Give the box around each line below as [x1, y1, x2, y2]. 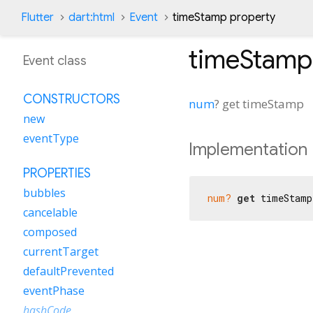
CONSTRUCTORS [23, 92, 120, 107]
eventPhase [23, 283, 85, 298]
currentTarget [23, 244, 99, 259]
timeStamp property [173, 10, 275, 24]
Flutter [21, 10, 54, 24]
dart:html [68, 10, 115, 24]
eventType [23, 131, 79, 146]
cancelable [23, 205, 78, 220]
